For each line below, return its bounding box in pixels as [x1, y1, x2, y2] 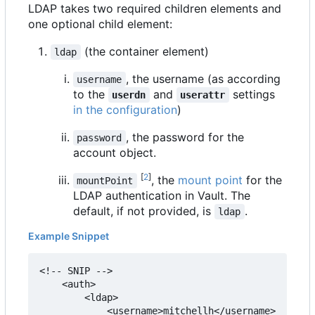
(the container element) [80, 44, 209, 58]
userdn [112, 89, 146, 101]
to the [73, 86, 108, 101]
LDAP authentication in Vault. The [73, 188, 250, 202]
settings [229, 86, 275, 101]
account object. [73, 145, 156, 160]
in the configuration [73, 102, 177, 117]
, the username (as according [125, 71, 284, 86]
